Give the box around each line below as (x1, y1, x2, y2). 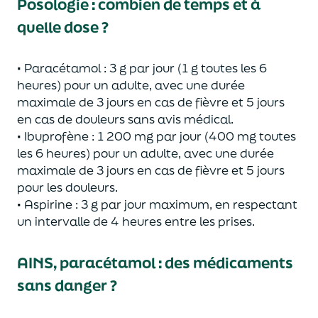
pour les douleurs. (17, 179, 118, 195)
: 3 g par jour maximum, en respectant (72, 196, 297, 212)
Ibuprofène (24, 128, 89, 144)
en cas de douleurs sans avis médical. (17, 111, 234, 127)
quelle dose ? (17, 17, 109, 37)
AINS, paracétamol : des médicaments (17, 253, 293, 273)
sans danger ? (17, 275, 117, 295)
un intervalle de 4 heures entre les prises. (17, 213, 255, 229)
